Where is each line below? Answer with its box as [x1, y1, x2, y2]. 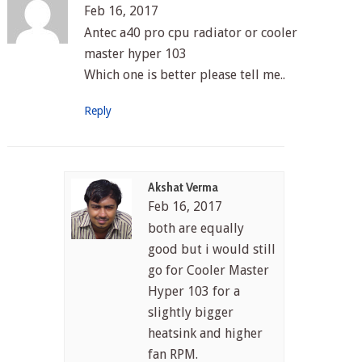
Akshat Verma [148, 179, 219, 196]
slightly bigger [148, 305, 234, 321]
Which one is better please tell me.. [83, 67, 285, 83]
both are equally [148, 221, 245, 237]
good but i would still [148, 242, 276, 258]
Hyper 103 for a [148, 284, 241, 300]
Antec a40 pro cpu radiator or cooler [83, 25, 297, 41]
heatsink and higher [148, 326, 263, 342]
